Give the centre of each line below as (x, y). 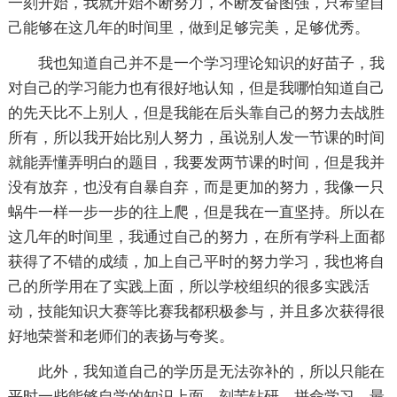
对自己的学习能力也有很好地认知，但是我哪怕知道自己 (196, 88)
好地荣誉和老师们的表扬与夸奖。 (121, 336)
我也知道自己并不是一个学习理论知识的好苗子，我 (211, 63)
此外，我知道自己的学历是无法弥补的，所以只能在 (211, 372)
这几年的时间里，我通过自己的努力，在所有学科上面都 (196, 237)
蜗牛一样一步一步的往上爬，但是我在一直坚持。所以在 (196, 212)
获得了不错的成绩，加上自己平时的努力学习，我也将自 (196, 262)
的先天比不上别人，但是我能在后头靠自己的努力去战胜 (196, 113)
